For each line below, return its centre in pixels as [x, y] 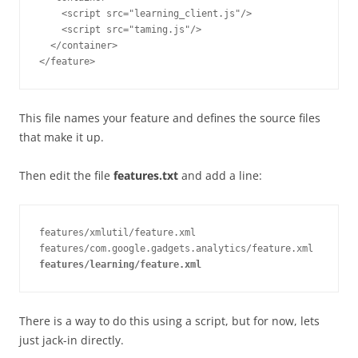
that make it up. [62, 137]
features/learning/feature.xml [120, 265]
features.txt [146, 175]
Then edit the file [66, 175]
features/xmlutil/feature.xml [117, 233]
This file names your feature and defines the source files [170, 118]
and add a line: [220, 175]
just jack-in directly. [72, 340]
